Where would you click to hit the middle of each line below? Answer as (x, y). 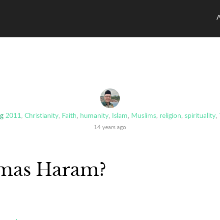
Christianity (41, 115)
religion (170, 115)
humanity (94, 115)
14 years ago (110, 127)
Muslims (143, 115)
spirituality (200, 115)
